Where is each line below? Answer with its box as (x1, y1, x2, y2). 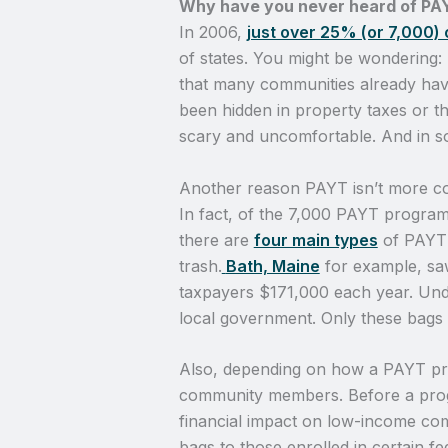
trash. (178, 255, 222, 276)
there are (178, 229, 254, 250)
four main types (253, 229, 378, 250)
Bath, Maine (225, 255, 320, 276)
